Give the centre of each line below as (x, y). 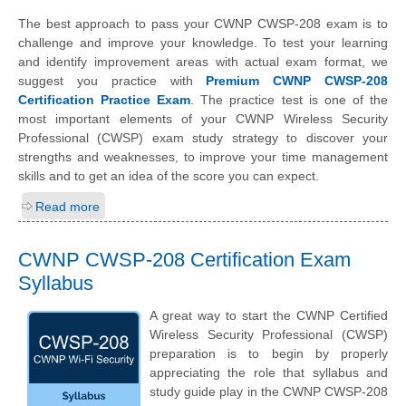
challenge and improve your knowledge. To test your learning (203, 42)
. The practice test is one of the (290, 99)
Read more (68, 206)
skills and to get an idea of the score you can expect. (169, 175)
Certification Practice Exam (105, 99)
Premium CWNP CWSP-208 (297, 80)
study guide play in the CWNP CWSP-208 (269, 392)
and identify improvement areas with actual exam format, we (203, 61)
